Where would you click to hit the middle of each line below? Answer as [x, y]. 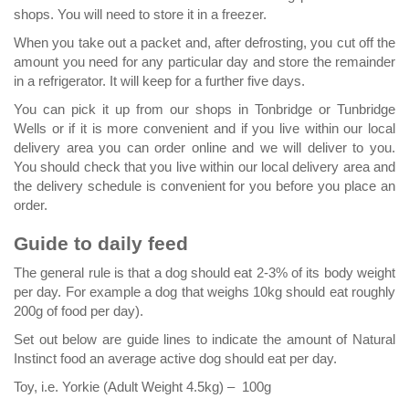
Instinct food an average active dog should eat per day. [175, 358]
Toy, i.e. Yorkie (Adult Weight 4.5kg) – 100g [142, 386]
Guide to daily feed [101, 243]
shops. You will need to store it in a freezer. [140, 14]
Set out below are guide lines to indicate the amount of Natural [204, 339]
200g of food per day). [79, 310]
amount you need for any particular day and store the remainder [204, 61]
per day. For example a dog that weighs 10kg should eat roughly [204, 291]
